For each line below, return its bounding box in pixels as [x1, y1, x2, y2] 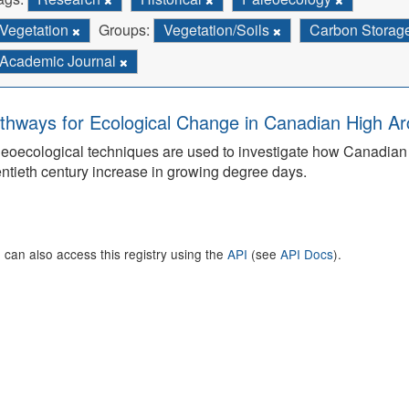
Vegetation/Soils [163, 19, 273, 40]
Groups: [99, 19, 150, 40]
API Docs [280, 245, 333, 263]
